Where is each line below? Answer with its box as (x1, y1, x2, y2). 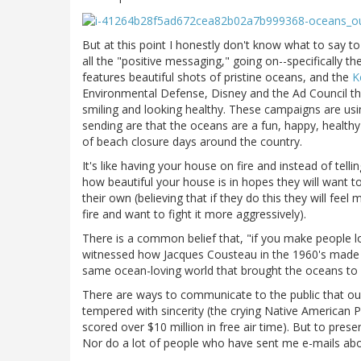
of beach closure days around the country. (82, 133, 302, 149)
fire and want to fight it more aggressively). (82, 205, 306, 222)
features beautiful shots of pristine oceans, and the (82, 68, 352, 85)
